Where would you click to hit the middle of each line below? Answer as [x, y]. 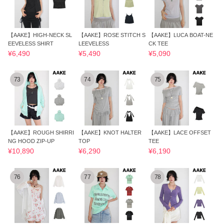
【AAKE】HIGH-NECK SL [40, 35]
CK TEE [158, 44]
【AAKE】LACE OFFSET [180, 133]
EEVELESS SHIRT [31, 44]
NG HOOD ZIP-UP [31, 141]
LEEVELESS [93, 44]
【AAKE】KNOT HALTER [110, 133]
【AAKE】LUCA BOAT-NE [181, 35]
